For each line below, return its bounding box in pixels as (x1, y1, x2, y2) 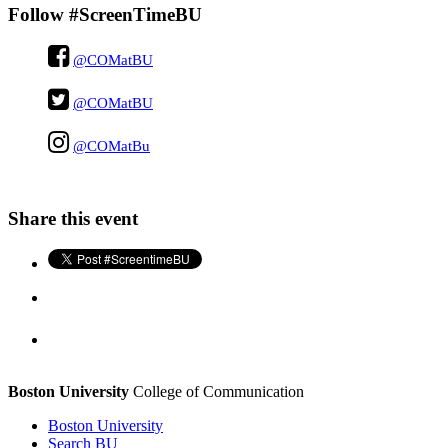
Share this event (8, 208, 138, 230)
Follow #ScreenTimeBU (8, 3, 202, 25)
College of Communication (129, 382, 304, 400)
